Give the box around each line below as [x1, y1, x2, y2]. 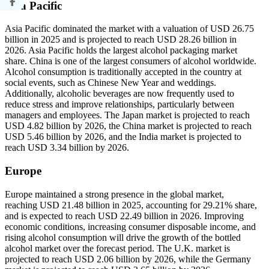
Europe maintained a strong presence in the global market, [5, 189, 224, 199]
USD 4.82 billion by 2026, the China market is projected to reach [5, 121, 252, 131]
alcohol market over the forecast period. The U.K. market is [5, 243, 230, 253]
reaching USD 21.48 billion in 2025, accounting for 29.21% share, [5, 199, 257, 210]
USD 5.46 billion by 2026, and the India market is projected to [5, 131, 241, 142]
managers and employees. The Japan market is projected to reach [5, 110, 250, 121]
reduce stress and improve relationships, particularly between [5, 99, 234, 110]
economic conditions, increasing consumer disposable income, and [5, 221, 256, 232]
